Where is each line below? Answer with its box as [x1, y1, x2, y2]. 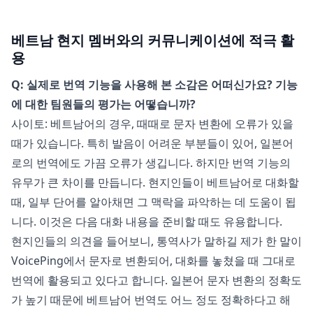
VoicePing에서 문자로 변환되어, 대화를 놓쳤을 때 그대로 [11, 253, 296, 269]
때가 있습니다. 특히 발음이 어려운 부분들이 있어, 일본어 [11, 136, 293, 152]
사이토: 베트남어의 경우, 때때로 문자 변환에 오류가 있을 [11, 116, 293, 132]
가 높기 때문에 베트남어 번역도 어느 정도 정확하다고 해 [11, 292, 291, 308]
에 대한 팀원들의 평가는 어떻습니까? [11, 96, 196, 112]
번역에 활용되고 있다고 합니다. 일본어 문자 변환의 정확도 [11, 272, 302, 289]
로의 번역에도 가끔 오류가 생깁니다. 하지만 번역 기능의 [11, 155, 291, 171]
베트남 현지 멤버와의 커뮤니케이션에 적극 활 [11, 31, 294, 50]
